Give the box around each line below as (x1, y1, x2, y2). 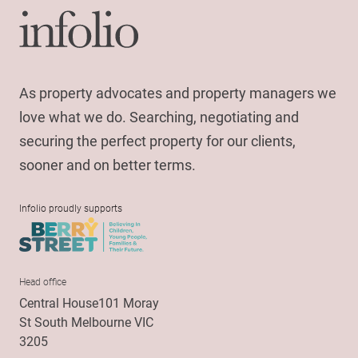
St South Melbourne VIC (19, 313, 153, 331)
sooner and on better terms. (19, 154, 196, 174)
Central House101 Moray (19, 294, 159, 312)
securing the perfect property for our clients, (19, 130, 296, 150)
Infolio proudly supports (19, 201, 122, 214)
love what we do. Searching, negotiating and (19, 106, 299, 126)
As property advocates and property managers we (19, 82, 336, 102)
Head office (19, 275, 66, 288)
